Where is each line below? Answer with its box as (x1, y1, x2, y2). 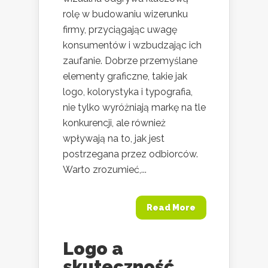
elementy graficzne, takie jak (63, 70, 187, 82)
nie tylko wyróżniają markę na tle (63, 101, 206, 113)
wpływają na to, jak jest (63, 132, 165, 144)
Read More (147, 202, 196, 212)
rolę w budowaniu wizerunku (63, 8, 188, 20)
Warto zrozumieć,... (63, 163, 147, 175)
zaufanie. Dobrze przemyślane (63, 54, 197, 66)
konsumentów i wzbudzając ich (63, 39, 202, 51)
